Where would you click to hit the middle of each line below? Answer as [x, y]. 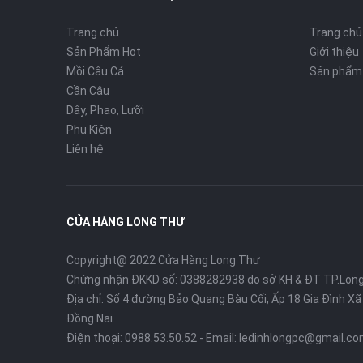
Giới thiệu [334, 51]
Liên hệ [85, 149]
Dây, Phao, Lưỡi [105, 110]
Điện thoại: [96, 337]
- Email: [218, 337]
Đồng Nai [90, 318]
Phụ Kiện [89, 129]
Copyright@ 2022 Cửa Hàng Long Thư [163, 260]
